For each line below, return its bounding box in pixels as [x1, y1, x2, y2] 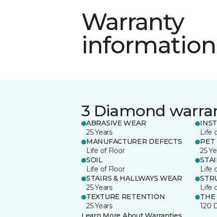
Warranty [81, 7, 185, 36]
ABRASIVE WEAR [86, 118, 146, 127]
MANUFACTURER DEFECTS [86, 137, 182, 146]
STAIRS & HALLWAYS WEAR [86, 173, 182, 183]
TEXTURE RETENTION [86, 192, 165, 201]
